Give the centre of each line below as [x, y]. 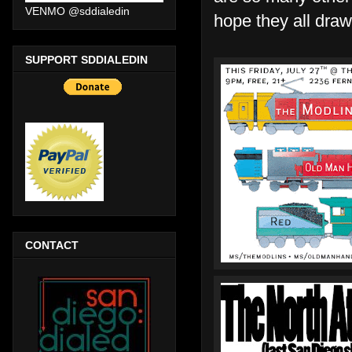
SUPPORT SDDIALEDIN [86, 59]
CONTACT [52, 245]
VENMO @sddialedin [77, 11]
